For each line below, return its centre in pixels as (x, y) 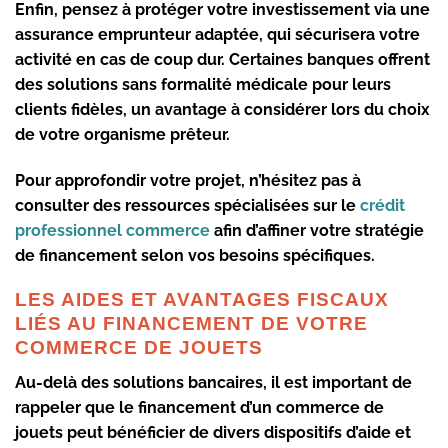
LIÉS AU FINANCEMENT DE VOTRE (191, 324)
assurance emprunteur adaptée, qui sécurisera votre (217, 34)
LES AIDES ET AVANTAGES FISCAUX (202, 300)
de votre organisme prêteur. (122, 134)
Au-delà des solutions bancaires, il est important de (213, 382)
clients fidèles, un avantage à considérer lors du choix (222, 109)
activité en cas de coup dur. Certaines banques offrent (222, 59)
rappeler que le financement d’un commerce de (199, 407)
